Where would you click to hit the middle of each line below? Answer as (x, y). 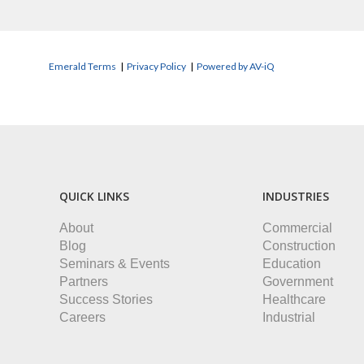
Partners (83, 282)
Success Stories (106, 299)
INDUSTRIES (295, 196)
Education (291, 264)
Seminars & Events (114, 264)
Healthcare (294, 299)
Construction (299, 246)
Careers (82, 317)
